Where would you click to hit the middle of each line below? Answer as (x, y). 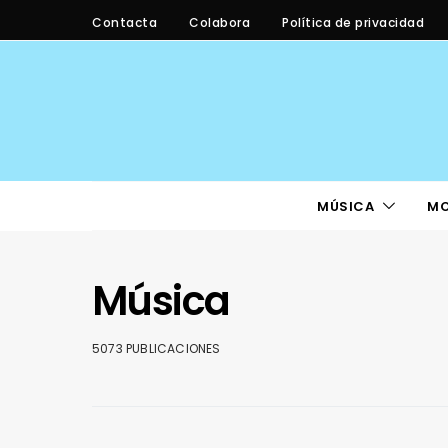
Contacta (124, 22)
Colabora (219, 22)
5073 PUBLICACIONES (156, 348)
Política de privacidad (353, 22)
